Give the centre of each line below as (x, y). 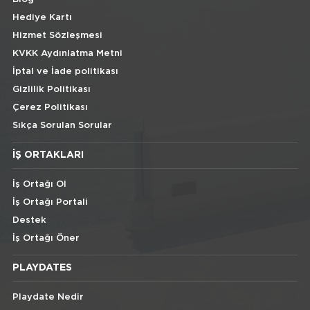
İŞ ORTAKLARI (48, 155)
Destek (29, 221)
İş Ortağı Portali (50, 203)
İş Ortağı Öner (46, 239)
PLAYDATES (42, 268)
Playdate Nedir (48, 298)
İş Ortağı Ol (39, 185)
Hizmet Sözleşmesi (57, 36)
